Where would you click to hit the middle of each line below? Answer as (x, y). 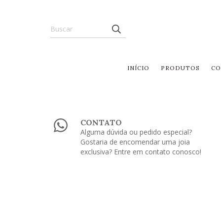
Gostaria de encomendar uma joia (135, 142)
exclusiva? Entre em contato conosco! (141, 152)
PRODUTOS (180, 68)
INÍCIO (138, 68)
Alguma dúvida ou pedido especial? (136, 132)
